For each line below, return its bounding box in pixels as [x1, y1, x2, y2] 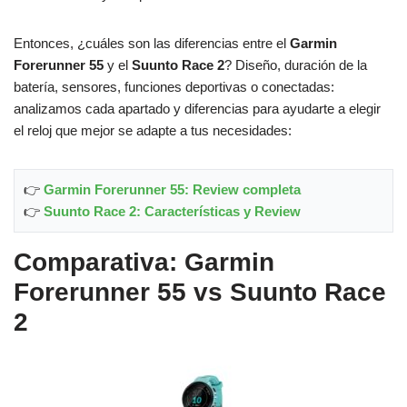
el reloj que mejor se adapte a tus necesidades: [14, 122, 292, 138]
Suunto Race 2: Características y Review [44, 203, 301, 219]
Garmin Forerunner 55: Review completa [44, 181, 301, 197]
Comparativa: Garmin [14, 247, 274, 276]
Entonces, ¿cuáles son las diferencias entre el [14, 35, 290, 51]
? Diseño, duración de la [224, 56, 367, 73]
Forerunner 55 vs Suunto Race [14, 277, 386, 306]
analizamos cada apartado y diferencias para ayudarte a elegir [14, 100, 381, 116]
